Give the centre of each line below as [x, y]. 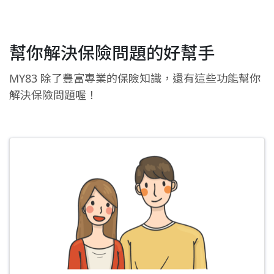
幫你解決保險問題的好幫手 [112, 53]
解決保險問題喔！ [53, 95]
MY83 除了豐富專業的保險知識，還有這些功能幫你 [135, 79]
